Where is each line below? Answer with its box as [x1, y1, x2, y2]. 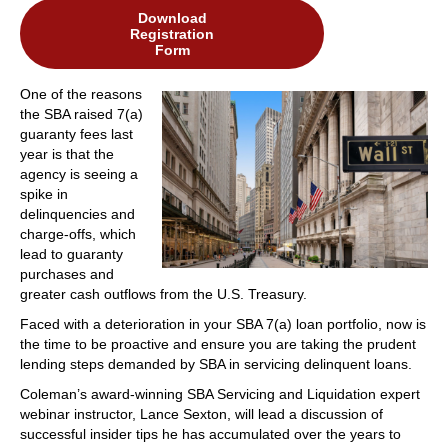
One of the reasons [20, 85, 142, 102]
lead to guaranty [20, 245, 123, 262]
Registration [130, 25, 215, 42]
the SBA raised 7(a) [20, 105, 143, 122]
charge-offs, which [20, 225, 136, 242]
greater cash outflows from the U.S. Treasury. [20, 285, 307, 302]
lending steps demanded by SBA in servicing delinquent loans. [20, 355, 412, 372]
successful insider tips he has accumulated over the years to [20, 425, 401, 442]
